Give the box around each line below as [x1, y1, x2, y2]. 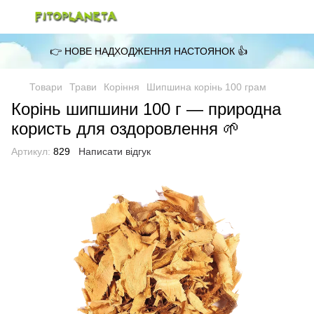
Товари [29, 81, 62, 93]
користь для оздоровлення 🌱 [11, 119, 240, 138]
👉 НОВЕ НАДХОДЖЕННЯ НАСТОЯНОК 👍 [49, 46, 247, 57]
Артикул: [11, 146, 50, 157]
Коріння [104, 81, 139, 93]
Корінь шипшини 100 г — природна [11, 100, 281, 118]
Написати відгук [78, 146, 151, 157]
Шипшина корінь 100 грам [146, 81, 266, 93]
